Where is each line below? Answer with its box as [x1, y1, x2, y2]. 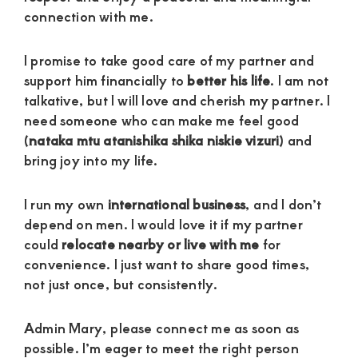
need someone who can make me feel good [24, 109, 300, 129]
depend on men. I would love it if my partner [24, 213, 303, 233]
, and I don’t [245, 193, 322, 213]
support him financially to [24, 70, 188, 89]
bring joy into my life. [24, 149, 158, 169]
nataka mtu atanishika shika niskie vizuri [29, 129, 280, 149]
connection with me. [24, 6, 153, 26]
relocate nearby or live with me [62, 233, 260, 253]
